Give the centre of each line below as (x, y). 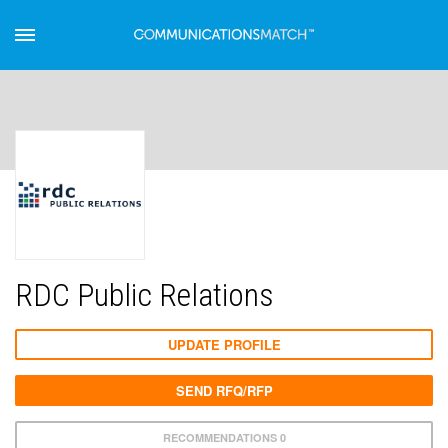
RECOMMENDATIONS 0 (224, 437)
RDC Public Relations (144, 295)
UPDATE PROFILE (224, 344)
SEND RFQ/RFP (224, 390)
